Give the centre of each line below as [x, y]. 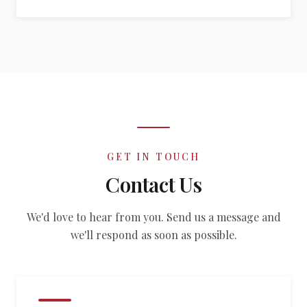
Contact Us [153, 184]
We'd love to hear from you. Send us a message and [153, 217]
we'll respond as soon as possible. [153, 235]
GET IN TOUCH [153, 157]
